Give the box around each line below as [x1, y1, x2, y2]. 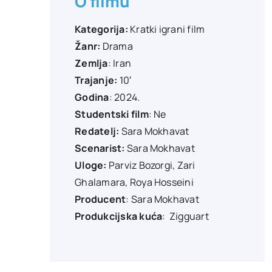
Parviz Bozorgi [108, 158, 173, 172]
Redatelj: [75, 124, 120, 138]
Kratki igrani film [127, 22, 205, 36]
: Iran [107, 56, 132, 70]
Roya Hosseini [129, 175, 194, 189]
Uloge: [75, 158, 109, 172]
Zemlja [75, 56, 108, 70]
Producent [75, 192, 126, 206]
